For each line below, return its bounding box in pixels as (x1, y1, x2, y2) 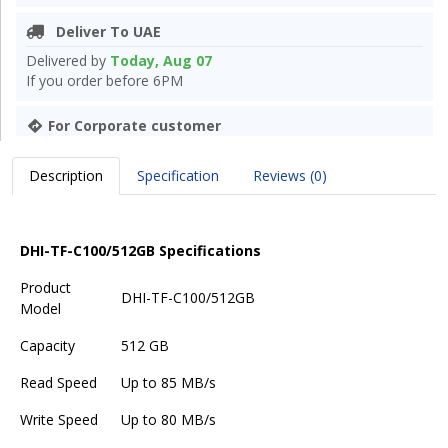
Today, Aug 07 (110, 51, 212, 71)
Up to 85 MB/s (121, 373, 216, 393)
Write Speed (20, 410, 98, 430)
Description (29, 166, 103, 186)
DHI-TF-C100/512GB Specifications (20, 241, 261, 261)
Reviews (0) (253, 166, 327, 186)
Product (20, 278, 71, 298)
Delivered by (26, 51, 110, 71)
